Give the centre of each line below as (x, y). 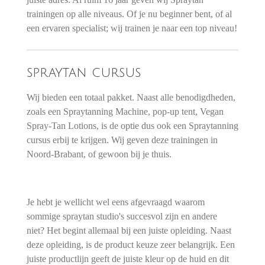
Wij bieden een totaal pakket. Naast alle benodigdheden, (131, 98)
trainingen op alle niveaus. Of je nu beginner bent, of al (129, 14)
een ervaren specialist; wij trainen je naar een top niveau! (132, 28)
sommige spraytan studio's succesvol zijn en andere (123, 216)
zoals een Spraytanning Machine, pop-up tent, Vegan (125, 112)
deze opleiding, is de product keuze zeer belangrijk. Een (130, 244)
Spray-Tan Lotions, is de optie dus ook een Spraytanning (132, 126)
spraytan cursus (83, 72)
